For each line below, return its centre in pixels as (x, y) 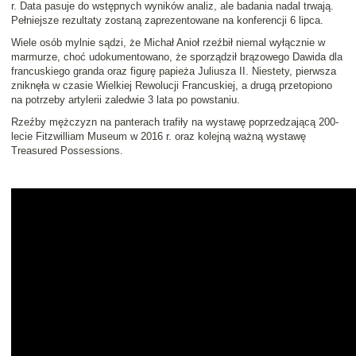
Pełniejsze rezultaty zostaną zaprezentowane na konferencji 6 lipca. (167, 21)
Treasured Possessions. (67, 151)
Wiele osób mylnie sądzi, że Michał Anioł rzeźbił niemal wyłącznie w (168, 43)
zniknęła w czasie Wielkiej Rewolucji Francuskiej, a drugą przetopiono (172, 86)
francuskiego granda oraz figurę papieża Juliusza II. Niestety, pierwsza (174, 72)
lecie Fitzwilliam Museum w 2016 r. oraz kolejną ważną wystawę (159, 137)
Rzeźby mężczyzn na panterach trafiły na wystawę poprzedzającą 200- (175, 122)
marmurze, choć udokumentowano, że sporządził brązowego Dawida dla (177, 57)
